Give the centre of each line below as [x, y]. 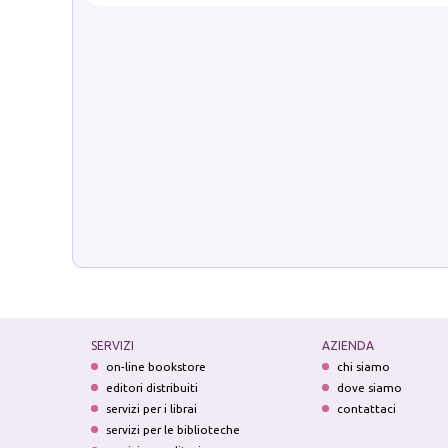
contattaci [366, 408]
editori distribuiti [152, 387]
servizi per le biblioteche [173, 429]
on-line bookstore [156, 366]
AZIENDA [347, 345]
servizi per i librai [152, 408]
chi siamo [363, 366]
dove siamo [369, 387]
